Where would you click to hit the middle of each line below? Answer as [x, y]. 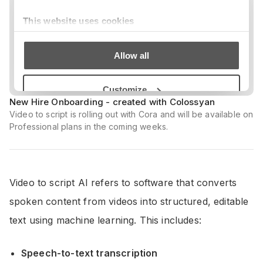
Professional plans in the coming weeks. [89, 127]
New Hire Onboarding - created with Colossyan [112, 102]
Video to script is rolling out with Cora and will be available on [131, 114]
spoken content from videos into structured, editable [129, 201]
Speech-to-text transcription [90, 253]
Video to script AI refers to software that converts [123, 183]
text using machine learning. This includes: [105, 220]
